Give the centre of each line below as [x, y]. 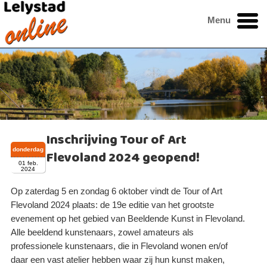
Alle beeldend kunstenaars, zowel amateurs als [103, 233]
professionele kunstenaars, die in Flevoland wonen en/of [119, 246]
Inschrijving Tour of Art [117, 140]
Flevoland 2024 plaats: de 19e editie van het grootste [113, 205]
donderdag [28, 150]
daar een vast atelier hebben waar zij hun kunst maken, [118, 260]
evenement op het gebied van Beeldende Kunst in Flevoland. [128, 219]
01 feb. [28, 163]
